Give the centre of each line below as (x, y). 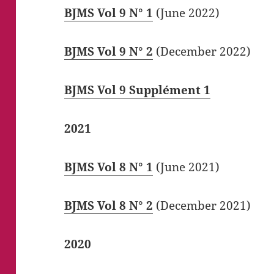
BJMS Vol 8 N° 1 (109, 167)
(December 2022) (202, 51)
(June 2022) (187, 13)
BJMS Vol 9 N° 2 (109, 51)
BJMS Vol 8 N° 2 (109, 205)
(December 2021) (202, 205)
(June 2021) (187, 167)
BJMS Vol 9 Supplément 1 (138, 90)
